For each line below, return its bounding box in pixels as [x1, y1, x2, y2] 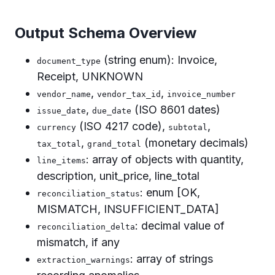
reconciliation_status [37, 188, 140, 198]
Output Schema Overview [15, 23, 196, 42]
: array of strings [130, 252, 213, 265]
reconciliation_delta [37, 222, 135, 231]
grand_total [87, 139, 141, 149]
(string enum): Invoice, [101, 53, 217, 66]
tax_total [37, 139, 81, 149]
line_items [37, 155, 86, 165]
